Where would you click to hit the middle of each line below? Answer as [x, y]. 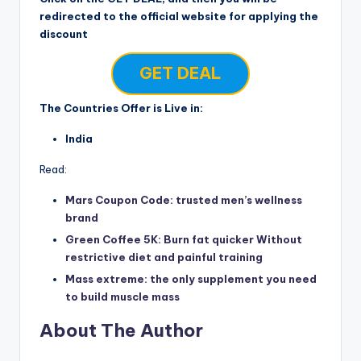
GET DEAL [180, 73]
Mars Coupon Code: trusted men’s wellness [184, 200]
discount [64, 34]
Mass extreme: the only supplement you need [191, 279]
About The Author [121, 331]
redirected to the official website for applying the [179, 17]
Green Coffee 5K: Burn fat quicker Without [184, 240]
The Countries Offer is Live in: [121, 108]
